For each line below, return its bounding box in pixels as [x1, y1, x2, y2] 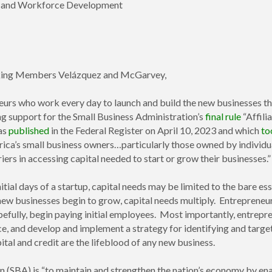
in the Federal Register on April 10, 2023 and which [49, 124, 261, 137]
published [8, 124, 49, 137]
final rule [205, 110, 241, 123]
